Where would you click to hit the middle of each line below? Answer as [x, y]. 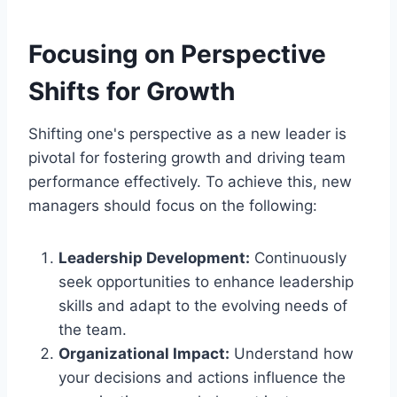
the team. [93, 329]
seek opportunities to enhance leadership [206, 281]
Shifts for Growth [132, 91]
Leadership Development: [154, 257]
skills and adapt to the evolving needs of [203, 305]
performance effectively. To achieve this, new [190, 181]
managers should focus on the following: [173, 205]
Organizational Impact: [144, 353]
